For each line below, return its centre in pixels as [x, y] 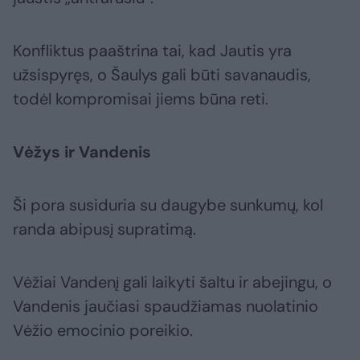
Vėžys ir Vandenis [82, 152]
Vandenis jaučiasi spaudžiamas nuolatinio [166, 307]
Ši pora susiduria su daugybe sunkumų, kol [168, 205]
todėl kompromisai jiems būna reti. [141, 99]
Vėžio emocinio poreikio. [103, 331]
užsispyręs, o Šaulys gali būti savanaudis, [162, 75]
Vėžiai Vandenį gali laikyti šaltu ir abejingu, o [172, 282]
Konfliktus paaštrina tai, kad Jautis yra [152, 51]
